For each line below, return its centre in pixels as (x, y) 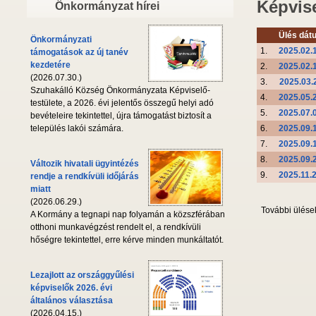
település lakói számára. (77, 129)
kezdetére (50, 65)
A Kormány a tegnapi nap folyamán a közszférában (128, 215)
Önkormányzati (61, 40)
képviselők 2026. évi (71, 288)
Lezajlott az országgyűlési (82, 275)
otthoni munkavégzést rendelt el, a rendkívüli (116, 227)
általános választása (72, 301)
